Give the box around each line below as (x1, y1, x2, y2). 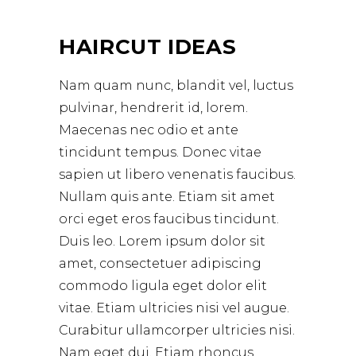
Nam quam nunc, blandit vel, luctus (59, 78, 293, 93)
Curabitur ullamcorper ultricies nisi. (59, 323, 295, 338)
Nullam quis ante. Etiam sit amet (59, 189, 275, 204)
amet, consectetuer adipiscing (59, 256, 261, 271)
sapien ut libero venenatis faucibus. (59, 167, 296, 182)
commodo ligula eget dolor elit (59, 278, 267, 293)
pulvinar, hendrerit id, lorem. (59, 100, 248, 115)
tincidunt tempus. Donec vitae (59, 145, 261, 160)
